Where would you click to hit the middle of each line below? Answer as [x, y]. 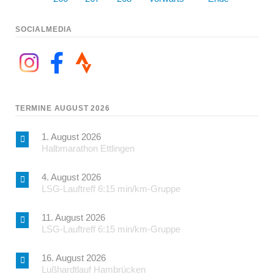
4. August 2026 [71, 177]
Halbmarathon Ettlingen [88, 148]
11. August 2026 [73, 217]
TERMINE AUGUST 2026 [62, 108]
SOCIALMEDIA [44, 29]
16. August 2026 [73, 257]
